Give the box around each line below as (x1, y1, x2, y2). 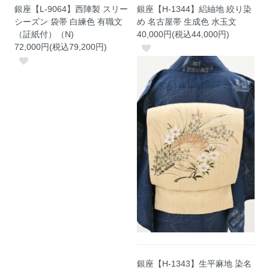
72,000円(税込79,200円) (14, 42, 107, 52)
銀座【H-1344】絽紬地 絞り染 (137, 4, 252, 14)
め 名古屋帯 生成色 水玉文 (137, 17, 237, 27)
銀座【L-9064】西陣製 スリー (14, 4, 128, 14)
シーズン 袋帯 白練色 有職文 (14, 17, 123, 27)
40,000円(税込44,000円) (137, 29, 230, 40)
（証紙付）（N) (14, 29, 74, 40)
